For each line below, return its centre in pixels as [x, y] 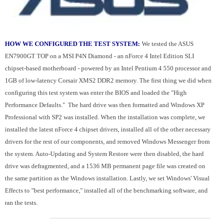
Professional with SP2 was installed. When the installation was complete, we [105, 117]
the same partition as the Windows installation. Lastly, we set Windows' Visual [107, 178]
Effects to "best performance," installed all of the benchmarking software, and [106, 190]
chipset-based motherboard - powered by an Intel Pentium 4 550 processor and [108, 68]
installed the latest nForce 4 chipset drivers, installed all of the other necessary [108, 129]
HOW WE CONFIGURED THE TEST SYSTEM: [72, 44]
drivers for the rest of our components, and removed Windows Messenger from [107, 141]
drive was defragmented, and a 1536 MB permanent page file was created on [105, 166]
